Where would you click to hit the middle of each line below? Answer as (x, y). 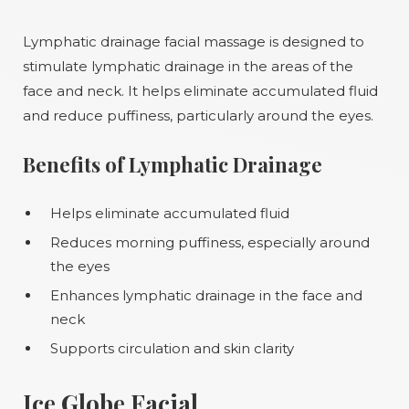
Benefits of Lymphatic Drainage (173, 164)
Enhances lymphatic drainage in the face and (206, 295)
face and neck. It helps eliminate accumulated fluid (200, 91)
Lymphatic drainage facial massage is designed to (194, 42)
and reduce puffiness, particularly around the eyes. (198, 115)
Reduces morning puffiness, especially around (210, 242)
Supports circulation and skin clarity (172, 348)
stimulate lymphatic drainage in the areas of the (188, 66)
